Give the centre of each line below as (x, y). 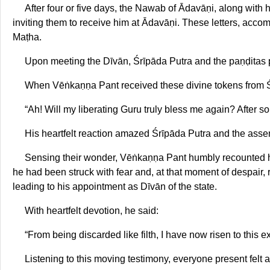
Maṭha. (27, 37)
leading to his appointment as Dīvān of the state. (115, 186)
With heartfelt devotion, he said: (92, 210)
